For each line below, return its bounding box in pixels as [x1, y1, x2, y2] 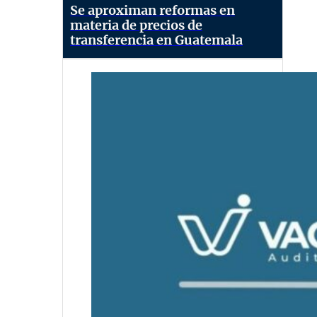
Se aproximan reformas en [70, 1, 235, 18]
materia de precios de [70, 16, 202, 33]
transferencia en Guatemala [70, 31, 243, 48]
